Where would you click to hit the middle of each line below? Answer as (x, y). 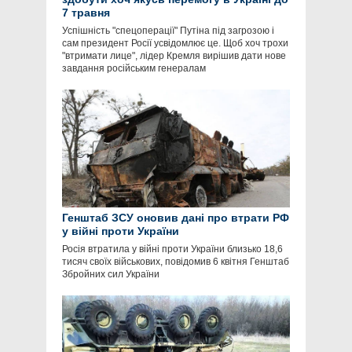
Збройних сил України (111, 275)
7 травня (86, 13)
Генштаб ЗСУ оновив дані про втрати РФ (176, 218)
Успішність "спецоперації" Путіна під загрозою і (168, 31)
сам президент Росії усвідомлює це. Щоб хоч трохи (175, 44)
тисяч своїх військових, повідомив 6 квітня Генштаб (176, 262)
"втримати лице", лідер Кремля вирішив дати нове (174, 56)
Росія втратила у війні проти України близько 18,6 (172, 249)
